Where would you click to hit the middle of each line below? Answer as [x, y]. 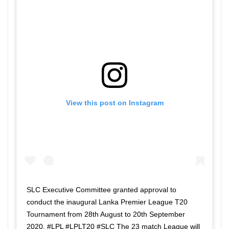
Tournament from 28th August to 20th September [106, 214]
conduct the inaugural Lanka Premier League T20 [107, 202]
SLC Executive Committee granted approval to [101, 190]
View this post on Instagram [114, 102]
